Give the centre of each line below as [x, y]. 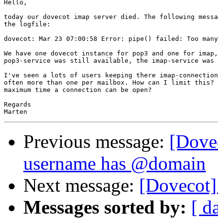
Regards [18, 105]
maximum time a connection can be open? [78, 90]
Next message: [81, 185]
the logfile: [27, 24]
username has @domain [115, 163]
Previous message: [96, 142]
